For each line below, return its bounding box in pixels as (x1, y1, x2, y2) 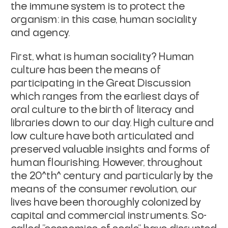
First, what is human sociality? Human (11, 51, 194, 62)
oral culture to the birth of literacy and (11, 104, 194, 115)
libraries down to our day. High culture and (11, 118, 214, 128)
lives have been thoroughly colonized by (11, 197, 201, 208)
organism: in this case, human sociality (11, 14, 197, 25)
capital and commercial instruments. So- (11, 210, 207, 221)
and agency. (11, 27, 70, 38)
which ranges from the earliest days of (11, 91, 200, 102)
